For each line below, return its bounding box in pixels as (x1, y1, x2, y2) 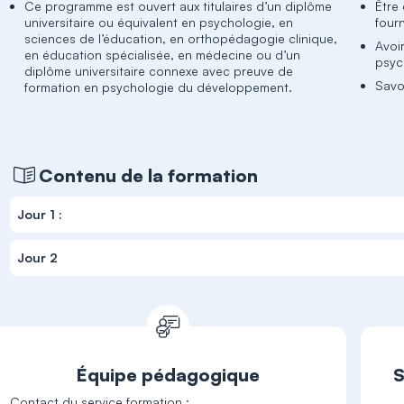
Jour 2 (17, 250, 59, 265)
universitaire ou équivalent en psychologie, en (24, 14, 294, 30)
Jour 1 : (17, 207, 63, 222)
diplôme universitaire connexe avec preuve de (24, 63, 294, 78)
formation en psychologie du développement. (24, 79, 293, 95)
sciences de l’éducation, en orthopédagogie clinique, (24, 31, 338, 46)
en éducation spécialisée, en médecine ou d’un (24, 47, 301, 62)
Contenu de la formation (39, 163, 259, 187)
